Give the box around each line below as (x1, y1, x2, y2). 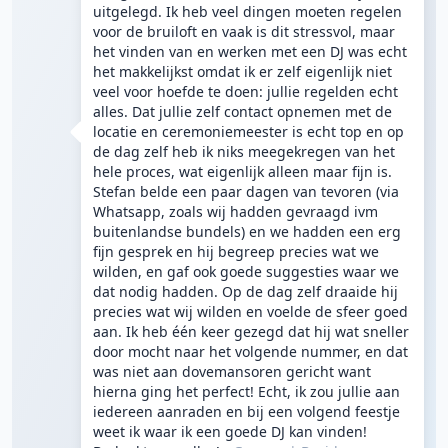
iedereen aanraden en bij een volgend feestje (93, 402, 400, 421)
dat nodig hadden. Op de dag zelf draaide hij (93, 282, 398, 301)
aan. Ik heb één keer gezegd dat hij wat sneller (93, 322, 409, 341)
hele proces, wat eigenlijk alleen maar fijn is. (93, 162, 392, 181)
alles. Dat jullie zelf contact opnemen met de (93, 102, 392, 121)
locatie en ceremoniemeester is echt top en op (93, 122, 404, 141)
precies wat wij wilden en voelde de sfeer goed (93, 302, 408, 321)
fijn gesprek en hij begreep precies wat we (93, 242, 379, 261)
